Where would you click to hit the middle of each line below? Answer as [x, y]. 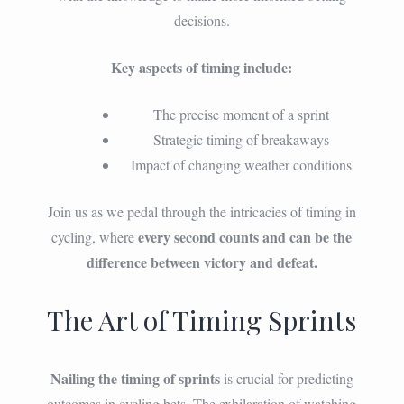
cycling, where [95, 236]
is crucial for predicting [286, 378]
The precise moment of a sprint [242, 114]
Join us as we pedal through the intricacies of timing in [202, 211]
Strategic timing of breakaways [242, 139]
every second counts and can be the [245, 236]
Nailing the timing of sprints [135, 378]
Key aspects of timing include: [202, 67]
